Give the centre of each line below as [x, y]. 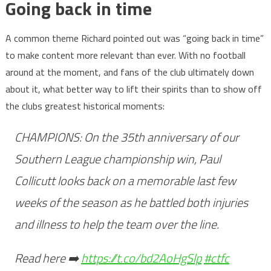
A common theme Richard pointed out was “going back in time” [134, 38]
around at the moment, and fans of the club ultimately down [129, 72]
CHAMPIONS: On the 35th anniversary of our [126, 137]
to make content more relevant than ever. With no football [125, 55]
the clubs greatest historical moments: [85, 106]
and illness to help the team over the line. [116, 224]
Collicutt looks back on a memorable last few [125, 180]
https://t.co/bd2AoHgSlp [141, 258]
